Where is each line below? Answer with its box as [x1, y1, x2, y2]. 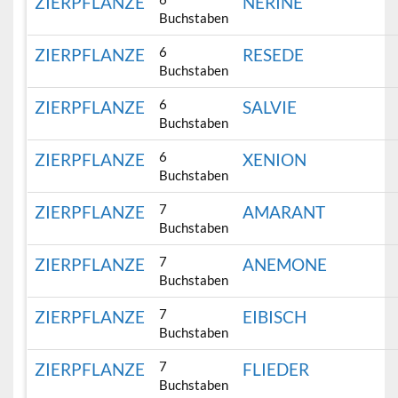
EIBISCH [243, 306, 307, 328]
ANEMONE [243, 254, 328, 275]
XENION [243, 149, 307, 171]
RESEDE [243, 44, 305, 66]
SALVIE [243, 97, 298, 118]
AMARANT [243, 202, 326, 223]
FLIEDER [243, 359, 310, 380]
